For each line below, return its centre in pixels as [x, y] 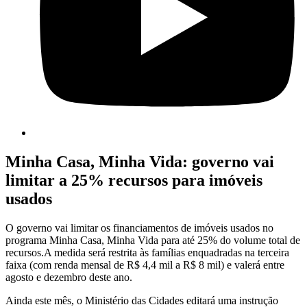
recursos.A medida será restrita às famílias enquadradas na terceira [147, 253]
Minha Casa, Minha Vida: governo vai [140, 162]
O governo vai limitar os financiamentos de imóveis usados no [139, 228]
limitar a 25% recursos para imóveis [134, 181]
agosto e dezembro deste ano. [69, 278]
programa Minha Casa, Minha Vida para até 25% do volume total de [153, 241]
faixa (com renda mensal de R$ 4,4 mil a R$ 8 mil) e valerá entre [145, 265]
